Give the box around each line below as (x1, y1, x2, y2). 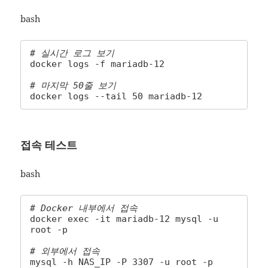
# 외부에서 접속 (30, 246, 100, 257)
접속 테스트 (20, 138, 78, 153)
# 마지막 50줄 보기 (30, 80, 117, 92)
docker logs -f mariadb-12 (30, 59, 165, 70)
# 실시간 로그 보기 (30, 48, 115, 59)
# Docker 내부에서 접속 (30, 203, 138, 214)
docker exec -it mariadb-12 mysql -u (30, 214, 219, 225)
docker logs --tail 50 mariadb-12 (30, 91, 203, 102)
